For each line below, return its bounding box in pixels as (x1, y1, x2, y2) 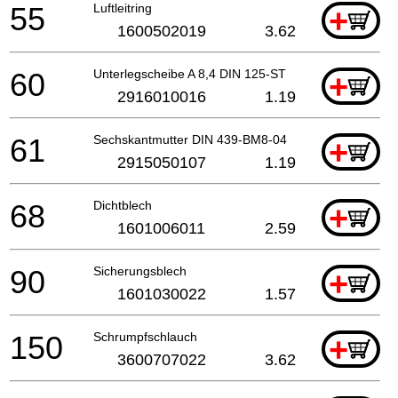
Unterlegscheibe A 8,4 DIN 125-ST (93, 67, 286, 82)
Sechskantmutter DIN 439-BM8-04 (93, 132, 287, 147)
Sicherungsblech (93, 264, 187, 279)
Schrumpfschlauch (93, 330, 197, 345)
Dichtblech (93, 198, 152, 213)
